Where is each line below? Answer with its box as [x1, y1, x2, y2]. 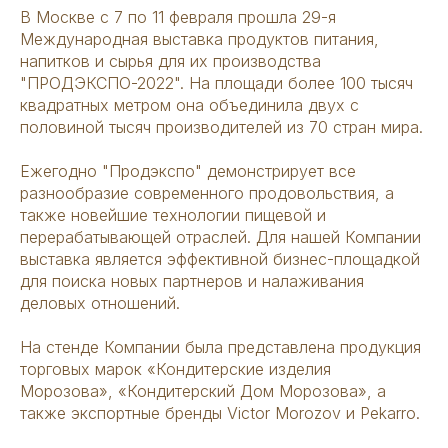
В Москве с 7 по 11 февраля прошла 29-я [20, 7, 336, 28]
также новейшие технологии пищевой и [20, 205, 326, 226]
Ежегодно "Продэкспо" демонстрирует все [20, 161, 356, 182]
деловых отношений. [20, 293, 180, 314]
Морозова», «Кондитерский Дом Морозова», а [20, 381, 386, 402]
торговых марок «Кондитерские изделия [20, 359, 331, 380]
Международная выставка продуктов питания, [20, 29, 379, 50]
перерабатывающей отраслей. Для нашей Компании [20, 227, 421, 248]
